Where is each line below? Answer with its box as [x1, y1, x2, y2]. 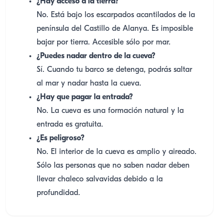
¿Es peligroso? [37, 134, 85, 142]
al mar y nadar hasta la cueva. [37, 80, 141, 88]
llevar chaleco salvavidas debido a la [37, 175, 163, 183]
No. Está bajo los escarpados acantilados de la [37, 11, 195, 19]
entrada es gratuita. [37, 121, 103, 129]
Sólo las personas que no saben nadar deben [37, 162, 190, 170]
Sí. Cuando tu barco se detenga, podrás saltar [37, 66, 192, 74]
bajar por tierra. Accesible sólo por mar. [37, 39, 171, 46]
